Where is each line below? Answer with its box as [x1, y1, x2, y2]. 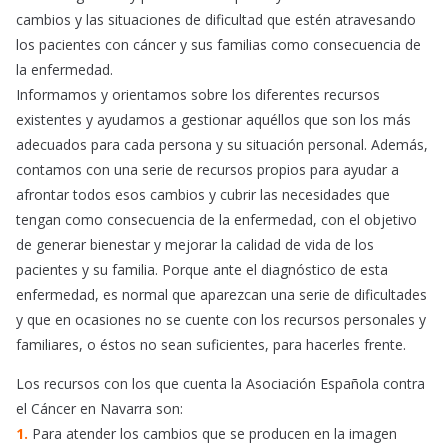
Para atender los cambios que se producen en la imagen [32, 424, 397, 444]
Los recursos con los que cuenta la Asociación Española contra [16, 374, 425, 394]
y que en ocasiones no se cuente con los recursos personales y [16, 310, 426, 330]
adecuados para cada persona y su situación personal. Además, [16, 135, 428, 155]
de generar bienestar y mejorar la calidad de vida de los [16, 235, 374, 255]
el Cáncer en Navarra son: [16, 399, 183, 419]
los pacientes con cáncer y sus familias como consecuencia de [16, 35, 421, 55]
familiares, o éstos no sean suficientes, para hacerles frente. [16, 335, 406, 355]
